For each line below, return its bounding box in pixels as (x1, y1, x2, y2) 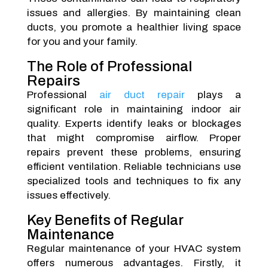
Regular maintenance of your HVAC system (26, 243, 242, 254)
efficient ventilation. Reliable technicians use (26, 161, 242, 172)
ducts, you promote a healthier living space (26, 22, 242, 33)
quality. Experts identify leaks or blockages (26, 118, 242, 129)
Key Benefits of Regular (26, 212, 184, 228)
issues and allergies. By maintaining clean (26, 7, 242, 19)
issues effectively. (26, 190, 111, 201)
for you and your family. (26, 36, 138, 47)
